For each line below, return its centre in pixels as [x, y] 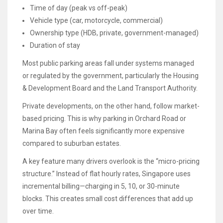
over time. [38, 211]
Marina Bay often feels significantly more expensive [104, 131]
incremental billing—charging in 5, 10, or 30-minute [101, 186]
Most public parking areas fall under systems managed [108, 63]
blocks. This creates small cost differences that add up [108, 199]
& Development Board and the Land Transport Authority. [110, 88]
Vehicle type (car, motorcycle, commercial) [96, 20]
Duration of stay [55, 45]
